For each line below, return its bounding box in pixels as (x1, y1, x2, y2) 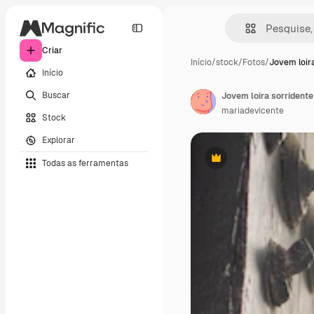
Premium (214, 157, 252, 169)
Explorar (42, 134, 75, 146)
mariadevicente (221, 105, 284, 116)
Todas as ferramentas (42, 157, 128, 169)
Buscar (42, 89, 70, 101)
